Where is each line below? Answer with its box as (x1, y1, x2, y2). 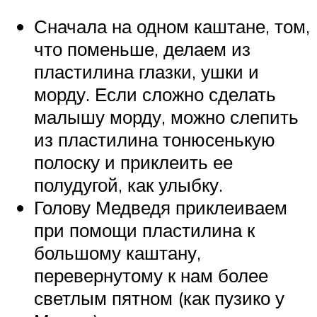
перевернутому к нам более (34, 264, 268, 287)
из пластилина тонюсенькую (34, 128, 275, 151)
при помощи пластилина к (34, 219, 255, 242)
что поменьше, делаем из (34, 38, 250, 61)
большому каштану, (34, 241, 201, 265)
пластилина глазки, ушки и (34, 60, 259, 83)
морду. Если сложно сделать (34, 83, 276, 106)
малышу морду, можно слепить (34, 105, 299, 129)
